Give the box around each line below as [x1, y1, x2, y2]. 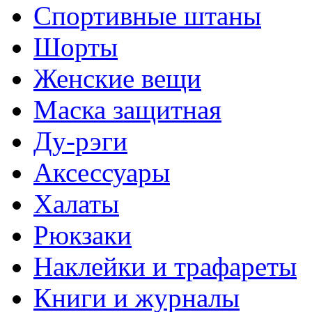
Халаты [33, 188, 119, 219]
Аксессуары [33, 157, 170, 187]
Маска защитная [33, 94, 221, 125]
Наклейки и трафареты [33, 251, 297, 281]
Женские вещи [33, 63, 201, 93]
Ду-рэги [33, 125, 127, 156]
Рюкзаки [33, 219, 132, 250]
